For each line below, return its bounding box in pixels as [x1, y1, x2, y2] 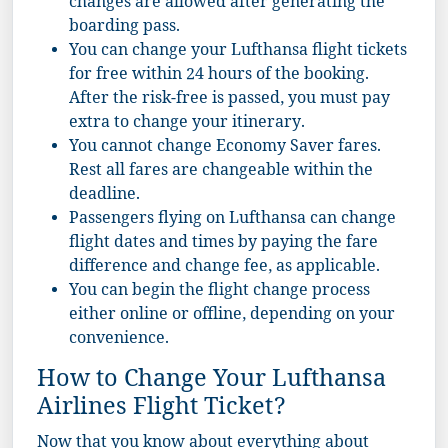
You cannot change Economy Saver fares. [69, 135, 381, 161]
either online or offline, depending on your [69, 303, 395, 329]
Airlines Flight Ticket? [37, 391, 286, 429]
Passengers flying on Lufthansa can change [69, 207, 396, 233]
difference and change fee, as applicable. [69, 255, 380, 281]
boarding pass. [69, 15, 180, 41]
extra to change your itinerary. [69, 111, 305, 137]
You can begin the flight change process [69, 279, 370, 305]
